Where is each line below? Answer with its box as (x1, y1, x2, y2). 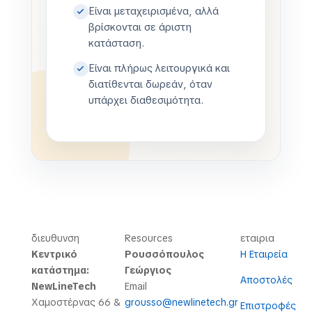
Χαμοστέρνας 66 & (31, 295, 120, 309)
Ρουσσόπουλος (124, 247, 204, 260)
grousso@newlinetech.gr (124, 295, 238, 309)
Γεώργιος (124, 263, 171, 276)
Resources (124, 231, 173, 244)
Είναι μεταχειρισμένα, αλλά (88, 3, 219, 18)
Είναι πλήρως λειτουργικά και (88, 61, 230, 75)
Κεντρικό (31, 247, 77, 260)
